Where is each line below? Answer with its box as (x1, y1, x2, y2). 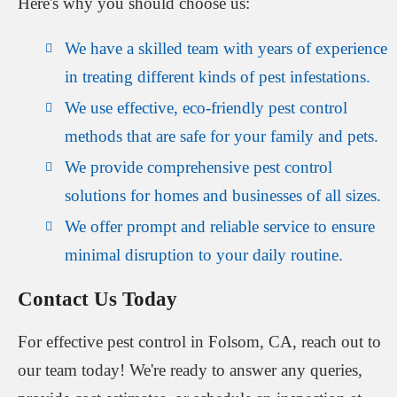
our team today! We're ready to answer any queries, (18, 361, 362, 380)
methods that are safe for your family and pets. (65, 126, 378, 145)
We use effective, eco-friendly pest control (65, 97, 347, 117)
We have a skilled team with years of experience (65, 38, 387, 58)
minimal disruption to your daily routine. (65, 245, 343, 264)
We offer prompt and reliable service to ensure (65, 216, 375, 236)
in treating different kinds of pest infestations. (65, 66, 370, 86)
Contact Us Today (18, 286, 177, 310)
